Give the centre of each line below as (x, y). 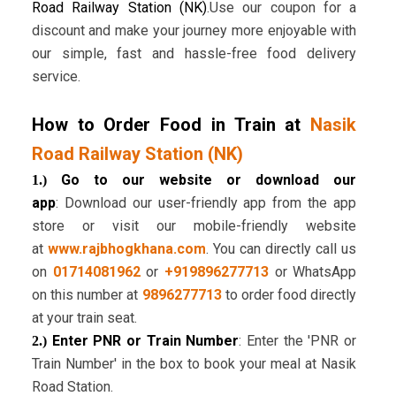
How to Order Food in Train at (166, 125)
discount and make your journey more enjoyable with (194, 31)
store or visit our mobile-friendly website (194, 226)
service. (56, 77)
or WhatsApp (312, 272)
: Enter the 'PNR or (298, 341)
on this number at (87, 295)
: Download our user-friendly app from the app (206, 203)
